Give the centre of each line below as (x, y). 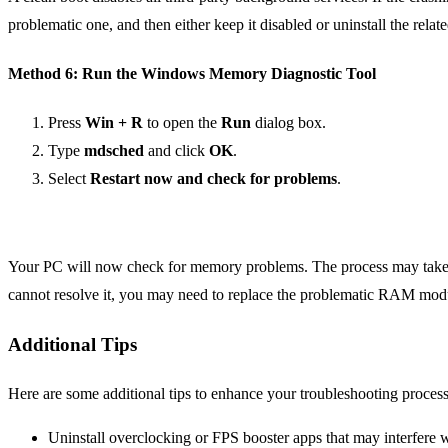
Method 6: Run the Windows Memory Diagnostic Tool (192, 74)
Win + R (114, 123)
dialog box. (288, 123)
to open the (182, 123)
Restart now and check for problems (213, 179)
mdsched (114, 151)
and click (176, 151)
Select (69, 179)
